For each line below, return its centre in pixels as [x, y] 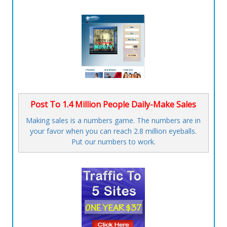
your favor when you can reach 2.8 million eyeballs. [113, 131]
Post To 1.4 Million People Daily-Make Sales [113, 105]
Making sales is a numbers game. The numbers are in [113, 121]
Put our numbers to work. [113, 142]
